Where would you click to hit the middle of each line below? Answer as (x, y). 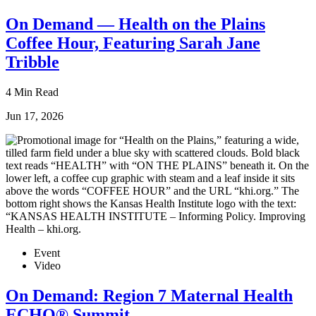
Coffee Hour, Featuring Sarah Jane (133, 43)
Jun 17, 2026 (35, 116)
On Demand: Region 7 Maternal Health (149, 295)
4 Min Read (32, 92)
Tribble (32, 62)
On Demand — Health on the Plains (135, 24)
